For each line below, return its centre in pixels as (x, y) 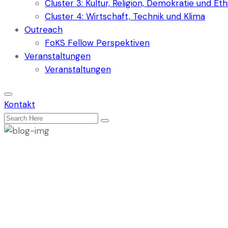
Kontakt (20, 104)
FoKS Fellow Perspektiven (97, 43)
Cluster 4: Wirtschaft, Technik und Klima (125, 16)
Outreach (44, 30)
